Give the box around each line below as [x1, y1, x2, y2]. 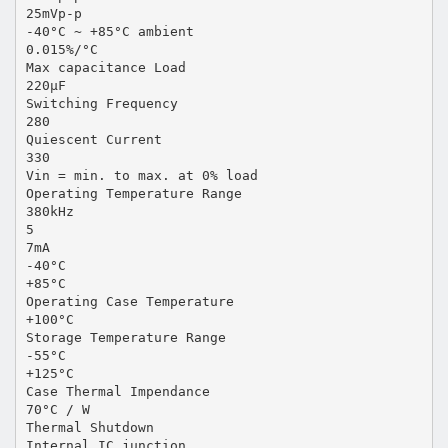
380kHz [25, 203, 74, 219]
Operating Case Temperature [25, 293, 234, 309]
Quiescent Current [25, 131, 162, 147]
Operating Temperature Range [25, 185, 242, 201]
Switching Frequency [25, 95, 178, 111]
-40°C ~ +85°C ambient [25, 23, 194, 39]
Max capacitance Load [25, 59, 186, 75]
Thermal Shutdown [25, 419, 154, 435]
